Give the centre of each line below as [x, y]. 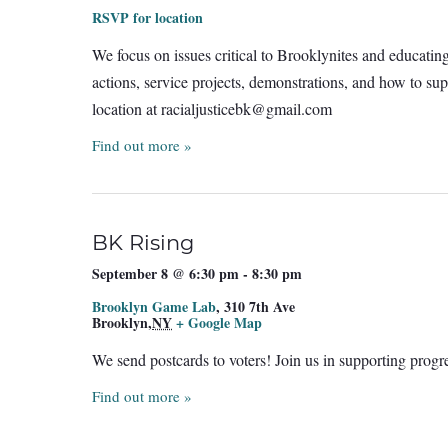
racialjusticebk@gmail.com [246, 109]
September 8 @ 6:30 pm [165, 273]
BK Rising [143, 242]
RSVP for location [147, 18]
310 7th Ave [259, 306]
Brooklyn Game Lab [154, 306]
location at [126, 109]
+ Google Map [219, 322]
